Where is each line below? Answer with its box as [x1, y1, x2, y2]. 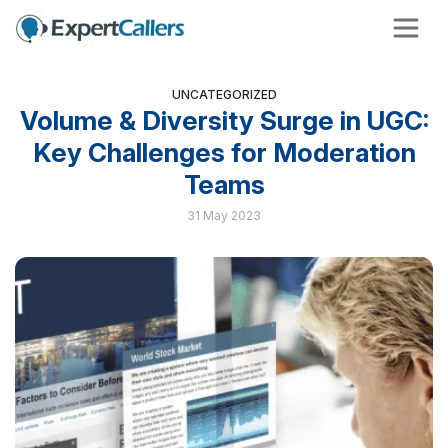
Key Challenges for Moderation [32, 137, 416, 168]
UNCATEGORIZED [171, 87, 277, 102]
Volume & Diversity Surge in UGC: [19, 105, 429, 136]
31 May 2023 [187, 208, 261, 223]
